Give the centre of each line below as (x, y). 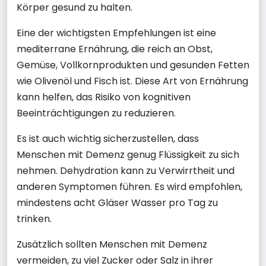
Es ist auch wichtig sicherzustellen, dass (108, 138)
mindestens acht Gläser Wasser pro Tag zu (117, 202)
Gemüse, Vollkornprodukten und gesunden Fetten (133, 65)
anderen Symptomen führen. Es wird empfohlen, (129, 186)
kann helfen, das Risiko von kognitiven (104, 97)
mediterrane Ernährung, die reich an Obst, (115, 49)
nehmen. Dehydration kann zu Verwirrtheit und (126, 170)
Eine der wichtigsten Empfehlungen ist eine (116, 33)
